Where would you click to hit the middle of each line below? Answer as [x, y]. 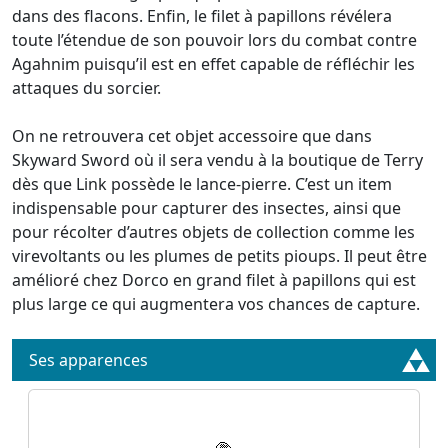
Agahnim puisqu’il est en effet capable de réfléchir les [213, 64]
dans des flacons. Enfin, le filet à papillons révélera [202, 16]
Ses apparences [88, 360]
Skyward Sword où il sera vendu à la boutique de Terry [217, 160]
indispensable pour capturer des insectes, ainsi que [206, 208]
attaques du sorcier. [86, 88]
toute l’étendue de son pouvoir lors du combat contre [214, 40]
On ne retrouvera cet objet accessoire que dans [192, 136]
